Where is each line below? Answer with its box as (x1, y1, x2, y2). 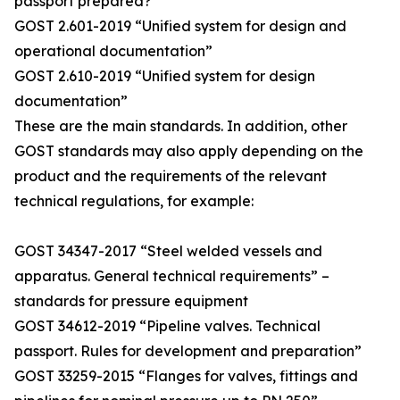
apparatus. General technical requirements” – (14, 267, 329, 286)
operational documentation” (14, 42, 212, 61)
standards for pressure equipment (14, 292, 248, 311)
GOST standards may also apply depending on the (14, 142, 363, 161)
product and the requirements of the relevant (14, 167, 327, 186)
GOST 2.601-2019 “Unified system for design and (14, 17, 346, 36)
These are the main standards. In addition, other (14, 117, 347, 136)
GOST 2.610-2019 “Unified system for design (14, 67, 315, 86)
